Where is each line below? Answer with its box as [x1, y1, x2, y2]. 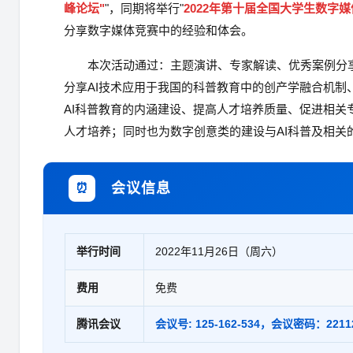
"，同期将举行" [105, 2, 184, 15]
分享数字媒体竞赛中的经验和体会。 [64, 24, 253, 37]
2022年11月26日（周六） [155, 245, 283, 258]
